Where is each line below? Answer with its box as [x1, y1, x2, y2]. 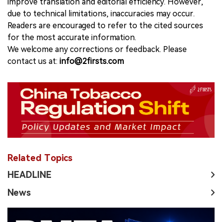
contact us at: [7, 56, 59, 66]
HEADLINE [7, 169, 52, 180]
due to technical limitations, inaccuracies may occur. [7, 8, 195, 18]
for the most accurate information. [7, 32, 136, 42]
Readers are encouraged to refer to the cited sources [7, 20, 203, 30]
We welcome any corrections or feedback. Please [7, 44, 187, 54]
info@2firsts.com [59, 56, 124, 66]
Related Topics [7, 153, 72, 164]
